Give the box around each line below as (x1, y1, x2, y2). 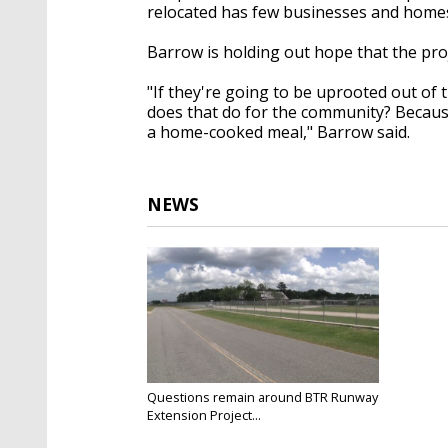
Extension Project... (147, 405, 261, 424)
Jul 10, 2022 (147, 422, 205, 438)
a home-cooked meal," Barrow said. (147, 120, 410, 143)
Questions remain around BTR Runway (147, 387, 378, 406)
